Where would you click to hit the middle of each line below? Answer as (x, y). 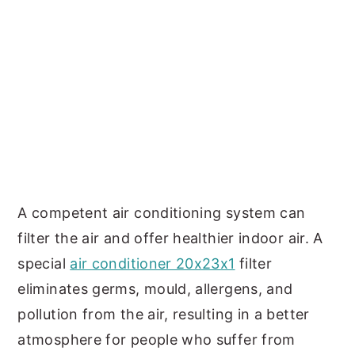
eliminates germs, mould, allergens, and (155, 289)
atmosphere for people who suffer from (157, 340)
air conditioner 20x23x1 (153, 263)
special (44, 263)
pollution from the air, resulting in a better (164, 314)
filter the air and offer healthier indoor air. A (170, 238)
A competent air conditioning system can (162, 213)
